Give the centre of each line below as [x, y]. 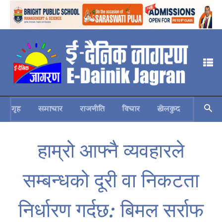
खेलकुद [168, 109]
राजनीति [92, 109]
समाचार [50, 109]
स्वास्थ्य [208, 109]
